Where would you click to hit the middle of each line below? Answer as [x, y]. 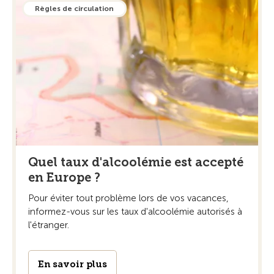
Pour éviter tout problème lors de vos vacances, [128, 198]
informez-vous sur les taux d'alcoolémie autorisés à [135, 212]
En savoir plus [72, 265]
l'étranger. [49, 225]
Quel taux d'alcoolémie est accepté [136, 162]
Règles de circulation [74, 9]
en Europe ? [64, 178]
